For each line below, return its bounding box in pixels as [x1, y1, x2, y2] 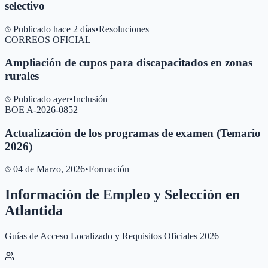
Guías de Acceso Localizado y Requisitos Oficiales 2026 [5, 231, 219, 242]
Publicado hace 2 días [13, 23, 95, 34]
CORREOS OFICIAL [5, 34, 91, 45]
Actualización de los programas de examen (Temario [5, 126, 261, 139]
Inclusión [73, 94, 108, 104]
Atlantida [5, 203, 63, 219]
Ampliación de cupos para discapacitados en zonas [5, 56, 252, 69]
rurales [5, 69, 39, 83]
